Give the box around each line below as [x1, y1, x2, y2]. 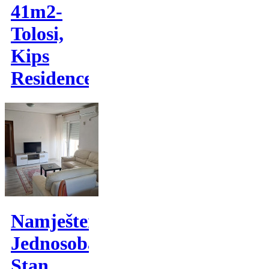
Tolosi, [11, 23, 64, 45]
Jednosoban [11, 232, 108, 254]
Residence [11, 67, 92, 89]
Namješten [11, 210, 98, 232]
